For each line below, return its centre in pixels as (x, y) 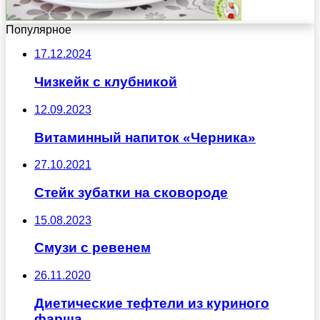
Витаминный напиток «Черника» (145, 137)
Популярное (39, 30)
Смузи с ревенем (92, 248)
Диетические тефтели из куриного (152, 303)
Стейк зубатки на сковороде (131, 193)
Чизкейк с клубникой (106, 82)
